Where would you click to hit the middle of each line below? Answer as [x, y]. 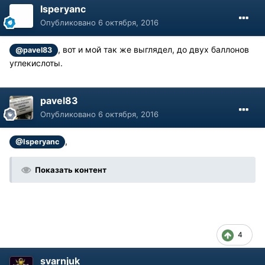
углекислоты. [37, 63]
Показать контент [71, 170]
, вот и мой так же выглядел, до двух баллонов [154, 49]
